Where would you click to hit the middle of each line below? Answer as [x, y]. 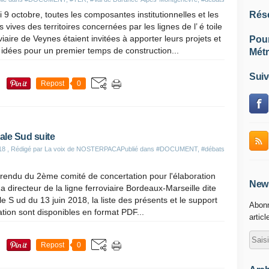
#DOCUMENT [177, 149]
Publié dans [138, 149]
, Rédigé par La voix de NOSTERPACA [63, 149]
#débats [213, 149]
